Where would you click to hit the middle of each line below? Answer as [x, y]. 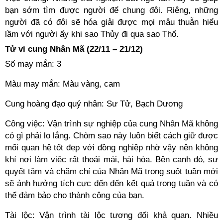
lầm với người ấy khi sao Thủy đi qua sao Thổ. [92, 34]
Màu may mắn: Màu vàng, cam [62, 84]
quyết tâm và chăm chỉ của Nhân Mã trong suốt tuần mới [111, 171]
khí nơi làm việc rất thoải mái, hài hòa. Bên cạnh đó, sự [111, 160]
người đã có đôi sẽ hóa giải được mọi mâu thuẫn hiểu [111, 22]
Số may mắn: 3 [33, 64]
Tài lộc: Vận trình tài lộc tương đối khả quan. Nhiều [111, 215]
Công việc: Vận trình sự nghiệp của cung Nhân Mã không [111, 124]
